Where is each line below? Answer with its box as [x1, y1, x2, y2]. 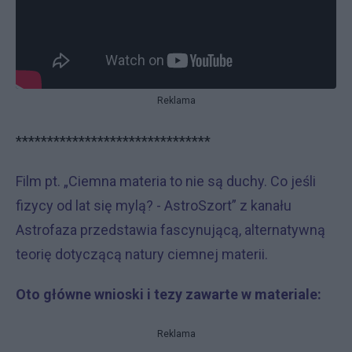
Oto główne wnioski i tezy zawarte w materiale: [16, 286, 321, 303]
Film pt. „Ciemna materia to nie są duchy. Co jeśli [16, 173, 316, 190]
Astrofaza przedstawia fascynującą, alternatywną [16, 222, 325, 239]
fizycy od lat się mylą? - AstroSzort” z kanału [16, 197, 291, 214]
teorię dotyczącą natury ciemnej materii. [16, 246, 268, 263]
